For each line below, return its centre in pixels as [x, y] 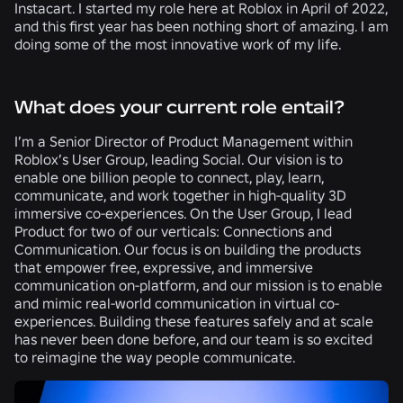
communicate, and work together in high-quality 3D [180, 195]
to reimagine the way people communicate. [155, 357]
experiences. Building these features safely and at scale [194, 321]
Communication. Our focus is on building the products [188, 249]
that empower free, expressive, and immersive [164, 267]
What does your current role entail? [179, 107]
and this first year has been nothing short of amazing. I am [201, 26]
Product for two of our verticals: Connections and [173, 231]
